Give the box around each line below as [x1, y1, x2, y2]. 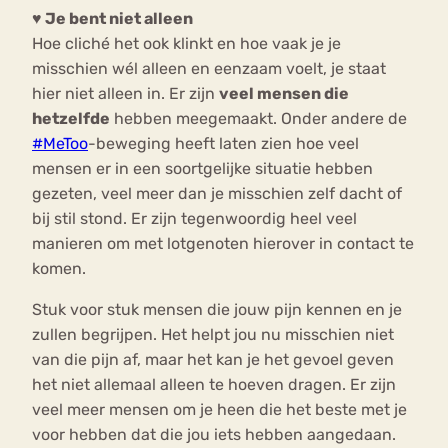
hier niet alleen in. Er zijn [32, 84, 219, 104]
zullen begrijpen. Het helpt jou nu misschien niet [32, 325, 394, 345]
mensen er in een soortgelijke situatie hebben [32, 159, 373, 179]
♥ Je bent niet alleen [32, 9, 193, 29]
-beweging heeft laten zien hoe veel [88, 134, 359, 154]
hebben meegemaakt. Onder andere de [110, 109, 407, 129]
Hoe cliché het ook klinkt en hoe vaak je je [32, 34, 341, 54]
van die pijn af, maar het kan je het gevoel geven [32, 350, 394, 370]
